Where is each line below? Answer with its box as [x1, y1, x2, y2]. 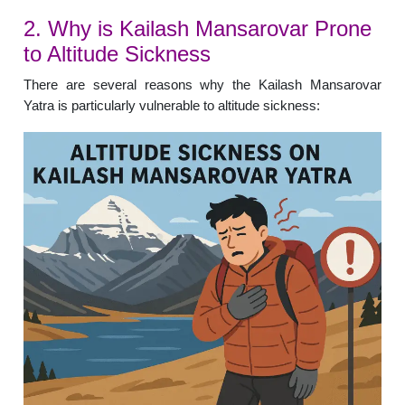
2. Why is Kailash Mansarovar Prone [24, 16, 372, 41]
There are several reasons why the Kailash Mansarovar [24, 77, 381, 92]
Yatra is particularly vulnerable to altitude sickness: [24, 98, 321, 113]
